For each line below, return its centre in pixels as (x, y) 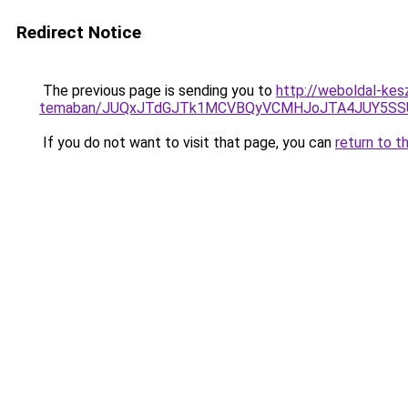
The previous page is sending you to (158, 91)
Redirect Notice (79, 32)
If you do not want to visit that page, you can (187, 143)
